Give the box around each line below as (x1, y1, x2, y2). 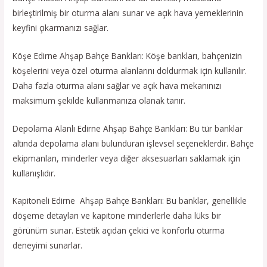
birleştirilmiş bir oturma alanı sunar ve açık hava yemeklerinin (13, 7, 244, 18)
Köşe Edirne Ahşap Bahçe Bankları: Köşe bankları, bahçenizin (13, 49, 243, 61)
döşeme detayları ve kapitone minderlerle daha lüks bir (13, 210, 222, 222)
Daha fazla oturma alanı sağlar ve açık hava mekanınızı (13, 79, 222, 91)
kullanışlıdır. (13, 167, 56, 179)
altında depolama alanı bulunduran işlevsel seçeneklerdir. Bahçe (13, 137, 254, 149)
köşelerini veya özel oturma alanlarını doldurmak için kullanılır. (13, 64, 247, 76)
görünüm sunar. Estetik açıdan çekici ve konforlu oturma (13, 225, 225, 237)
